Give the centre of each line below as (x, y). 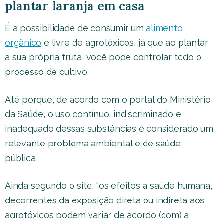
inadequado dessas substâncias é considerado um (109, 129)
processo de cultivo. (47, 72)
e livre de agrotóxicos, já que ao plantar (125, 43)
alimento (164, 28)
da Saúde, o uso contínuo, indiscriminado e (93, 114)
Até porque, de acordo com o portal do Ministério (108, 100)
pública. (21, 158)
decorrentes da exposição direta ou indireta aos (105, 200)
